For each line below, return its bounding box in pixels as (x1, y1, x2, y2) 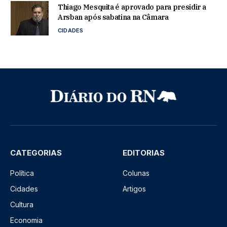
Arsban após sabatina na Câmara (58, 12, 169, 22)
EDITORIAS (123, 147, 165, 158)
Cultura (10, 200, 33, 209)
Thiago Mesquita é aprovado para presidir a (58, 2, 206, 12)
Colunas (123, 168, 149, 177)
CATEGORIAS (10, 147, 62, 158)
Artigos (123, 184, 146, 193)
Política (10, 168, 34, 177)
